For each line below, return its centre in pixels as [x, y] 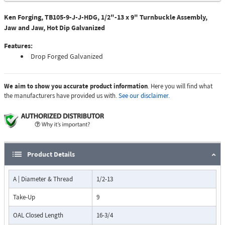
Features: [18, 46]
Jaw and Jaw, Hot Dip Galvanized [54, 28]
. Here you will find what [180, 86]
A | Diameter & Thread [43, 179]
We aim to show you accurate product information [76, 86]
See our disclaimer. [144, 96]
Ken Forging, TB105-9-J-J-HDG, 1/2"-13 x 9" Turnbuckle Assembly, [106, 17]
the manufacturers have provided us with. [61, 96]
